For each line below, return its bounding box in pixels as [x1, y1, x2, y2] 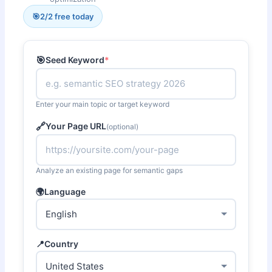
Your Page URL [46, 121, 107, 132]
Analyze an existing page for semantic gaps [36, 165, 183, 175]
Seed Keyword [46, 55, 105, 66]
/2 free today [45, 11, 94, 21]
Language [44, 186, 86, 197]
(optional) [106, 121, 139, 131]
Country [44, 238, 79, 249]
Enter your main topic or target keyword [36, 99, 170, 109]
